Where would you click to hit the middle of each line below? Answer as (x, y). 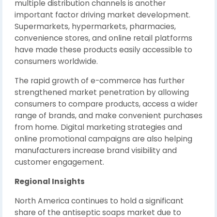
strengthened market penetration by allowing (102, 92)
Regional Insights (50, 181)
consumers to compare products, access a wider (106, 104)
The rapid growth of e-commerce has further (100, 80)
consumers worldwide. (56, 61)
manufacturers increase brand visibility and (96, 150)
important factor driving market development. (102, 15)
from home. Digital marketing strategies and (98, 127)
